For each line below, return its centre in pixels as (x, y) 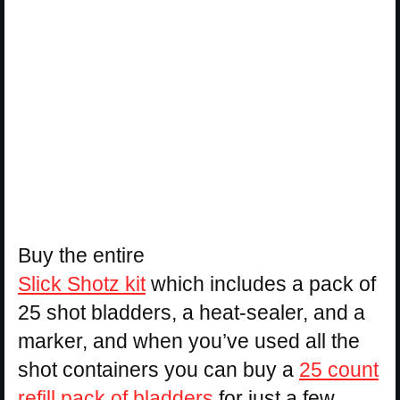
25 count (339, 370)
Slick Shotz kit (82, 284)
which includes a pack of (261, 284)
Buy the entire (81, 256)
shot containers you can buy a (158, 370)
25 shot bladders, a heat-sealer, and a (192, 313)
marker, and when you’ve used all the (189, 342)
